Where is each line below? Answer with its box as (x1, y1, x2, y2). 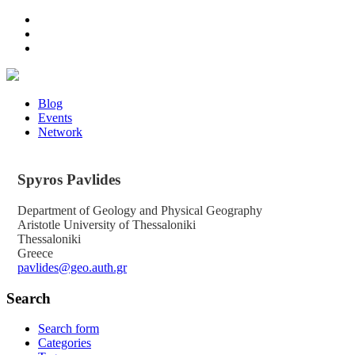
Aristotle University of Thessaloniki (17, 217, 196, 231)
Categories (38, 336, 91, 350)
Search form (38, 322, 99, 336)
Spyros (17, 171, 67, 189)
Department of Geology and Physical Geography (17, 203, 262, 217)
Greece (17, 246, 53, 260)
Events (38, 111, 72, 124)
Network (38, 125, 82, 139)
